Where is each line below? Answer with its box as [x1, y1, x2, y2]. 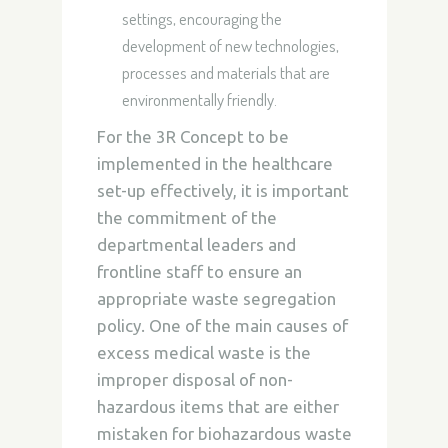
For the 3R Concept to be [96, 127, 289, 146]
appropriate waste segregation [96, 289, 336, 308]
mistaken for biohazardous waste [96, 424, 352, 443]
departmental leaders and [96, 235, 296, 254]
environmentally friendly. [122, 89, 277, 110]
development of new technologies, [122, 35, 339, 56]
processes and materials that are [122, 62, 330, 83]
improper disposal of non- [96, 370, 293, 389]
